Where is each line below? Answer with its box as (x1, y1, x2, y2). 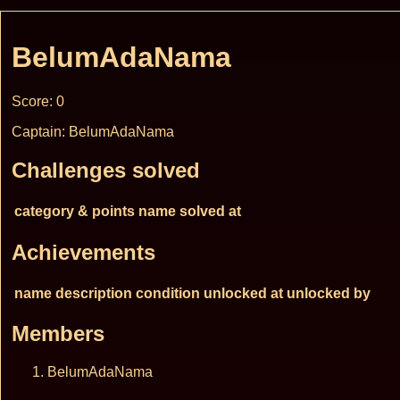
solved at (179, 203, 241, 219)
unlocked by (287, 285, 371, 301)
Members (12, 321, 104, 346)
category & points (14, 203, 135, 219)
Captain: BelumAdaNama (12, 123, 174, 139)
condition (136, 285, 200, 301)
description (55, 285, 132, 301)
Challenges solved (12, 157, 200, 182)
